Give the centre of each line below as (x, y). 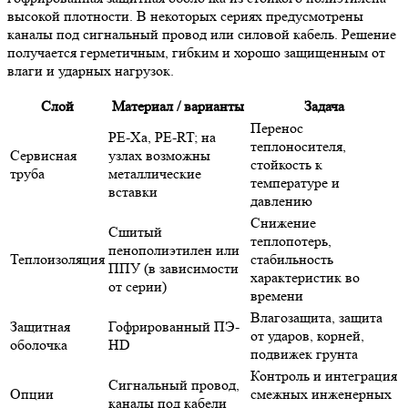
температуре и (295, 183)
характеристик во (305, 278)
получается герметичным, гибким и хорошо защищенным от (196, 53)
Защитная (40, 327)
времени (277, 296)
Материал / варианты (178, 107)
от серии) (138, 287)
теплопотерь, (291, 241)
